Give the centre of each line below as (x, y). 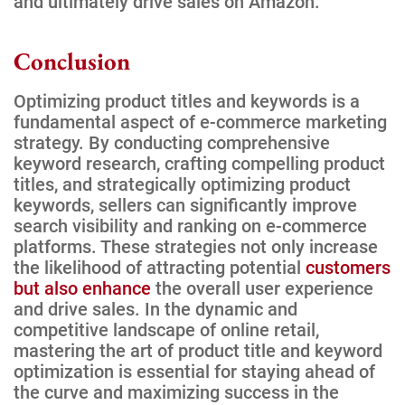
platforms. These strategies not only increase (196, 246)
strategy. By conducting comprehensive (172, 142)
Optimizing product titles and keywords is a (187, 101)
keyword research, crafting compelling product (199, 163)
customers (348, 267)
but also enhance (82, 288)
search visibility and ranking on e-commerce (190, 226)
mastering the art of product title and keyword (198, 350)
